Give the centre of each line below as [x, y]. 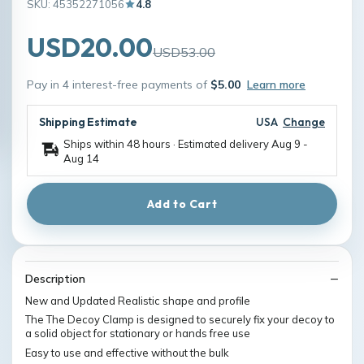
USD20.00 [90, 47]
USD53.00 [184, 52]
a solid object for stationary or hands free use [138, 333]
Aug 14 [81, 158]
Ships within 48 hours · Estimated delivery [167, 143]
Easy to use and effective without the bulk [127, 352]
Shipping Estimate [88, 121]
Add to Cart [182, 204]
